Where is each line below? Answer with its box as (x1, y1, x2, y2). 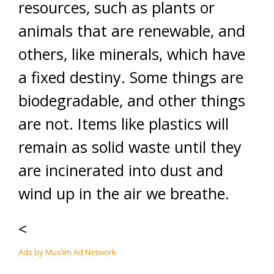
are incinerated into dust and (18, 160, 223, 180)
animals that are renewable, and (18, 20, 245, 41)
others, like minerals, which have (18, 43, 245, 64)
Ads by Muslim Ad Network (18, 246, 116, 257)
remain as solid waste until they (18, 136, 242, 157)
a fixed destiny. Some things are (18, 67, 243, 87)
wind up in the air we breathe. (18, 183, 229, 204)
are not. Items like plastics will (18, 113, 229, 134)
